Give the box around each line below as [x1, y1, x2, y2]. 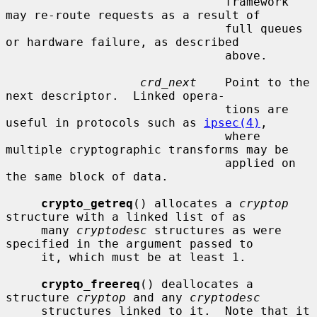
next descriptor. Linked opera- [6, 88, 225, 103]
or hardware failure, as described [6, 35, 239, 49]
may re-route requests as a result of [6, 8, 260, 22]
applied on [6, 156, 225, 170]
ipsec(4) [204, 115, 260, 129]
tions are [6, 102, 225, 116]
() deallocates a [140, 277, 253, 291]
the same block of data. [6, 169, 168, 183]
